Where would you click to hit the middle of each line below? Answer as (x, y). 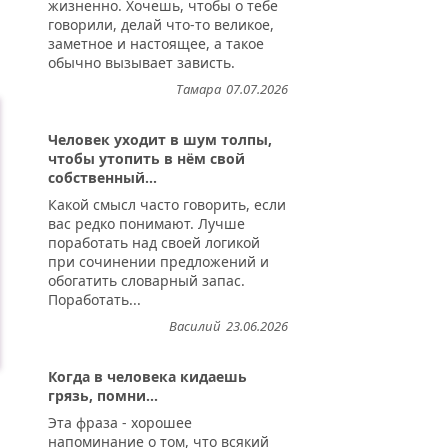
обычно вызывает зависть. (141, 63)
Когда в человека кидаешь (147, 377)
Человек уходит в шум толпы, (160, 140)
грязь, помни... (103, 396)
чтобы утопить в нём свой (146, 159)
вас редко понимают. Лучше (146, 224)
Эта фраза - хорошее (120, 423)
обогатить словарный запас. (146, 281)
